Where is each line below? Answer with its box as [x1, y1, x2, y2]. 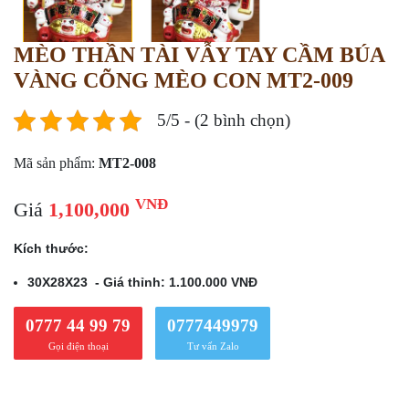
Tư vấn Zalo [186, 341, 239, 352]
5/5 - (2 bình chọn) [157, 110, 290, 131]
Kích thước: [14, 241, 89, 257]
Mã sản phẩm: [14, 155, 99, 172]
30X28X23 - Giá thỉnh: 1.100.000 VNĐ [27, 275, 257, 290]
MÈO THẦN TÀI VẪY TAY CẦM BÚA [14, 43, 384, 68]
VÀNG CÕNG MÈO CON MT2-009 [14, 68, 353, 93]
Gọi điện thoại [47, 341, 109, 352]
